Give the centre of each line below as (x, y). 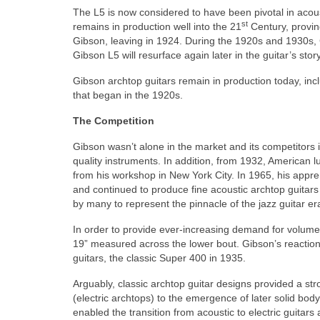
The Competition (114, 121)
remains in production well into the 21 (157, 27)
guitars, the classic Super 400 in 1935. (159, 258)
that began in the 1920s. (128, 95)
